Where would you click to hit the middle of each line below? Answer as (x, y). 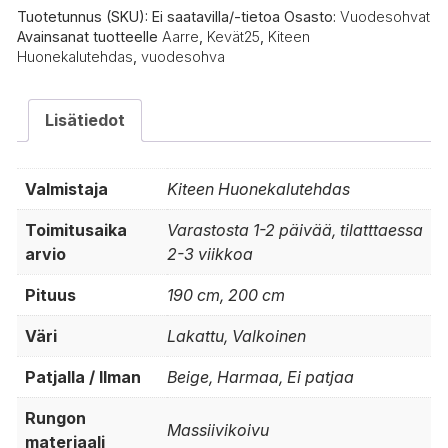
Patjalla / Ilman (83, 376)
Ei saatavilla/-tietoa (216, 16)
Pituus (50, 294)
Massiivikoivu (218, 429)
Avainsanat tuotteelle (89, 36)
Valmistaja (66, 188)
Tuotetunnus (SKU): (84, 16)
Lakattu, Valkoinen (236, 335)
